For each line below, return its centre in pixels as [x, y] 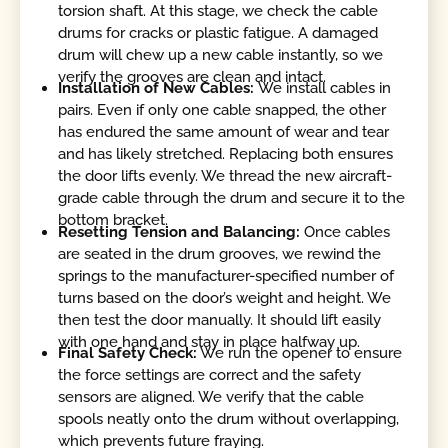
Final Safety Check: [128, 352]
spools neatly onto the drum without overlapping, [229, 418]
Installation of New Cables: [158, 88]
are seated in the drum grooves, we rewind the [220, 253]
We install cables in [325, 88]
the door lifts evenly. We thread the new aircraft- [225, 176]
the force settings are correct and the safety [210, 374]
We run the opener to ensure [300, 352]
